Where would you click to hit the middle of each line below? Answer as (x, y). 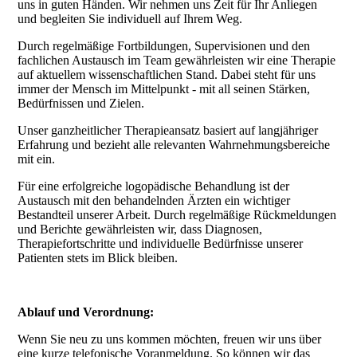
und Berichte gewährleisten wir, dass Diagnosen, (140, 229)
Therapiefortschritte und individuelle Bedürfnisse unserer (161, 244)
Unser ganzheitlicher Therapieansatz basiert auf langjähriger (168, 131)
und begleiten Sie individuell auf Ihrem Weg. (130, 19)
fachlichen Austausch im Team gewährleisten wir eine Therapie (177, 61)
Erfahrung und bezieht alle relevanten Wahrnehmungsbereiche (174, 145)
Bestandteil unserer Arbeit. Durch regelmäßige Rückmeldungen (177, 215)
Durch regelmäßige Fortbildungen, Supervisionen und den (164, 46)
